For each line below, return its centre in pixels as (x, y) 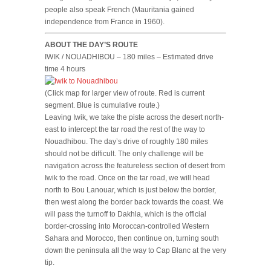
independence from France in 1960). (105, 21)
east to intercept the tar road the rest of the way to (125, 129)
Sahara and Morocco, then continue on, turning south (132, 238)
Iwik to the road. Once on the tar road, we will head (127, 178)
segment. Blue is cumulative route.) (102, 105)
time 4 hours (65, 69)
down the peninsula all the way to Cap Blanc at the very (135, 250)
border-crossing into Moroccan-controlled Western (127, 226)
